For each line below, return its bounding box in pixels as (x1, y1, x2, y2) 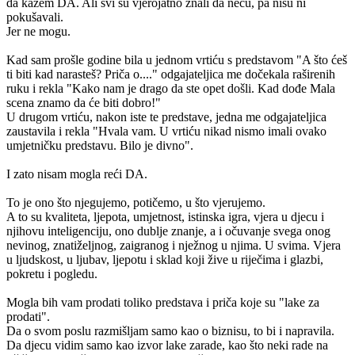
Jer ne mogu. (6, 25, 74, 39)
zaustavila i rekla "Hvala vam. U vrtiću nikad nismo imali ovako (6, 124, 326, 139)
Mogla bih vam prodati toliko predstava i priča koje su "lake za (6, 296, 319, 310)
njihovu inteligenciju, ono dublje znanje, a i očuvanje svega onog (6, 224, 330, 239)
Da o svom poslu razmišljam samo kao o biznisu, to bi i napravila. (6, 324, 338, 338)
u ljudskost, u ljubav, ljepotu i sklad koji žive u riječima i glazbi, (6, 253, 323, 267)
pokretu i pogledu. (6, 267, 101, 281)
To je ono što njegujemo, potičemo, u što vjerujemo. (6, 196, 269, 210)
